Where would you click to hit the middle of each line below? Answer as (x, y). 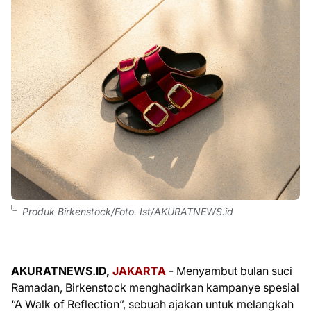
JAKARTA (139, 271)
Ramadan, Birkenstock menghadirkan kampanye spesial (155, 287)
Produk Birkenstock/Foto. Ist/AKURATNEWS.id (128, 211)
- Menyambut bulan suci (229, 271)
